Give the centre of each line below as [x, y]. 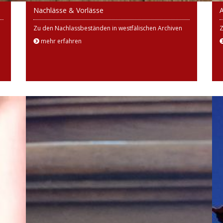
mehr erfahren [60, 41]
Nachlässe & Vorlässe [68, 10]
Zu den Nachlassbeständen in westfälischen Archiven [108, 28]
